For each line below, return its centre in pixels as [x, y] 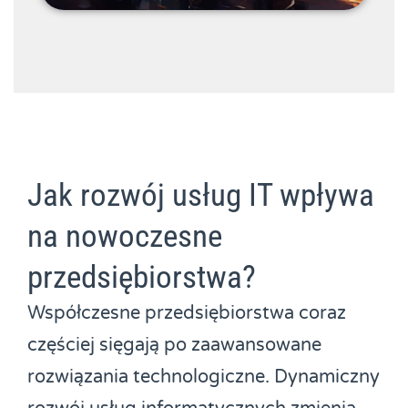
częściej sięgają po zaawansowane [174, 346]
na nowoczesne [125, 237]
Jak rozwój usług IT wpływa [201, 196]
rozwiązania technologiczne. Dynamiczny [204, 377]
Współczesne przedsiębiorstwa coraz [187, 314]
